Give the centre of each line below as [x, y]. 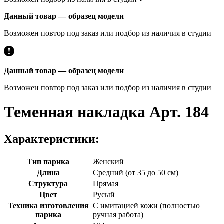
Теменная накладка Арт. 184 [106, 112]
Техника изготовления [48, 205]
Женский [108, 161]
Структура [48, 183]
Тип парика [48, 161]
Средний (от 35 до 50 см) [136, 172]
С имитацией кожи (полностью [146, 205]
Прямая [106, 183]
